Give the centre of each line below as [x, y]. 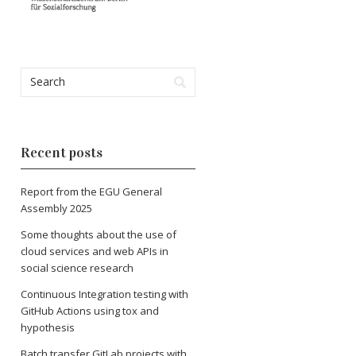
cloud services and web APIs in [95, 252]
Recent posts [62, 153]
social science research [77, 268]
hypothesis [48, 328]
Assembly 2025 [56, 209]
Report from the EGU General [91, 192]
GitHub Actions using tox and [90, 311]
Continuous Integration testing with [104, 294]
